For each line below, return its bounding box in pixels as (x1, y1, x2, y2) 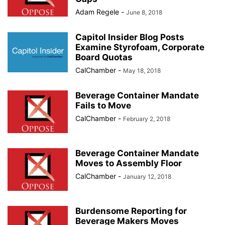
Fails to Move (75, 100, 131, 110)
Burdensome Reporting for (75, 206, 187, 216)
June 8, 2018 (126, 9, 162, 16)
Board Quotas (75, 52, 133, 62)
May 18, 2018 (123, 67, 161, 74)
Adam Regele (75, 8, 119, 16)
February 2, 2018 (123, 115, 170, 123)
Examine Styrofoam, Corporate (75, 42, 204, 52)
